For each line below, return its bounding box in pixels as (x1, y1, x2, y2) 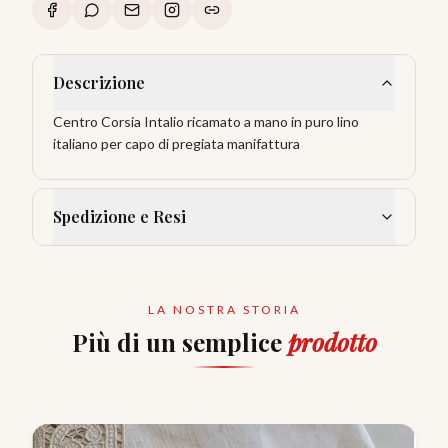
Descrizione (53, 71, 145, 93)
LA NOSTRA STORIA (147, 301, 301, 317)
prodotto (287, 325, 377, 358)
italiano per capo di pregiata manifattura (53, 134, 300, 152)
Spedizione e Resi (53, 205, 186, 227)
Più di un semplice (71, 325, 288, 358)
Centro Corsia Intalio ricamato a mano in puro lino (53, 112, 359, 130)
